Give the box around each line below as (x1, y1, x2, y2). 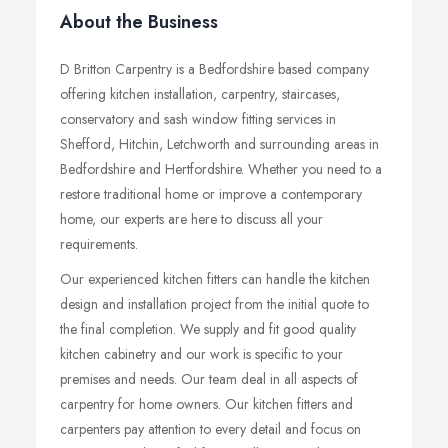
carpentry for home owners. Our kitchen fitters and (60, 394, 353, 414)
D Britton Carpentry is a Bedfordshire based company (60, 59, 369, 79)
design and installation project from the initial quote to (60, 294, 369, 314)
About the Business (60, 9, 218, 35)
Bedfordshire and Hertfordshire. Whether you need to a (60, 159, 382, 179)
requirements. (60, 234, 138, 254)
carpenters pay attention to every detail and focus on (60, 419, 361, 439)
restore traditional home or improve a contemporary (60, 184, 362, 204)
